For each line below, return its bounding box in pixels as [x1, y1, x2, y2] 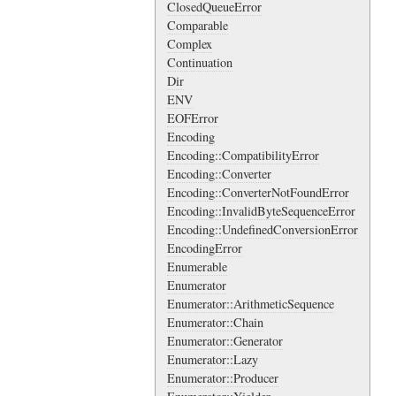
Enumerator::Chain [167, 314, 263, 331]
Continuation [167, 54, 232, 72]
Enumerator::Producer [167, 369, 278, 387]
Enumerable [167, 258, 227, 276]
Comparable [167, 17, 228, 34]
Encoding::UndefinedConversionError [167, 221, 358, 239]
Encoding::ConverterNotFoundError [167, 184, 349, 202]
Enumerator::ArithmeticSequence [167, 295, 334, 313]
